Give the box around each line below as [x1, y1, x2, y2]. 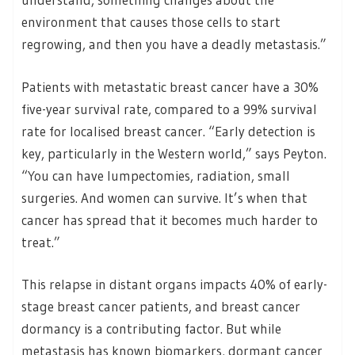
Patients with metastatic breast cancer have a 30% [21, 78, 319, 95]
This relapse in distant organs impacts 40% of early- [21, 276, 327, 293]
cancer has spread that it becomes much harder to [21, 211, 318, 228]
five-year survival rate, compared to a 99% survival [21, 100, 317, 117]
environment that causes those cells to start [21, 13, 281, 31]
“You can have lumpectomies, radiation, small [21, 166, 290, 184]
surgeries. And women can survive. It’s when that [21, 189, 307, 206]
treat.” [21, 233, 60, 250]
